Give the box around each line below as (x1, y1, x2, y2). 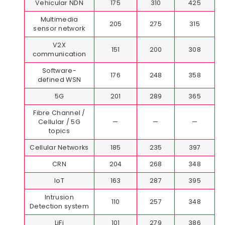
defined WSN (37, 75, 81, 84)
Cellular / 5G (38, 118, 80, 127)
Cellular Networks (30, 143, 89, 152)
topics (49, 127, 70, 136)
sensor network (33, 24, 85, 33)
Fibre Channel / (33, 108, 85, 118)
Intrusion (45, 193, 74, 202)
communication (32, 50, 86, 59)
